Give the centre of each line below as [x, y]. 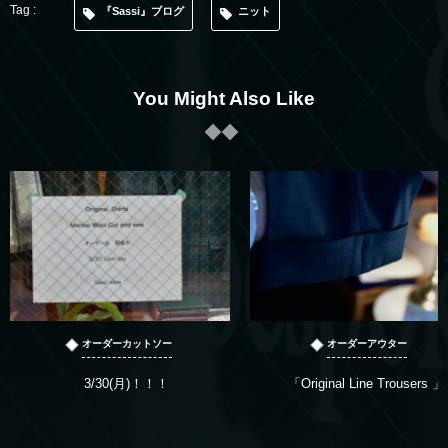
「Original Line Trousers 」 [360, 384]
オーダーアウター [367, 344]
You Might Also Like [224, 99]
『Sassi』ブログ [142, 11]
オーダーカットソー [127, 344]
